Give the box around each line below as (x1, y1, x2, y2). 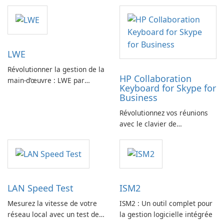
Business (119, 91, 157, 103)
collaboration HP (119, 130, 173, 139)
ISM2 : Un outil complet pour (119, 198, 212, 208)
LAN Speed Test (7, 182, 73, 194)
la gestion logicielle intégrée (119, 209, 212, 219)
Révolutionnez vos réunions (119, 108, 208, 117)
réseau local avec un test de (7, 209, 99, 219)
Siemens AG (7, 86, 46, 96)
